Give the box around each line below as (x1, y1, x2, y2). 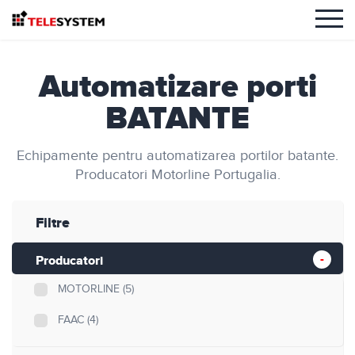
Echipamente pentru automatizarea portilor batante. (17, 147, 338, 164)
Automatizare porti (38, 67, 317, 107)
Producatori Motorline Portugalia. (74, 166, 281, 183)
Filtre (36, 215, 70, 232)
